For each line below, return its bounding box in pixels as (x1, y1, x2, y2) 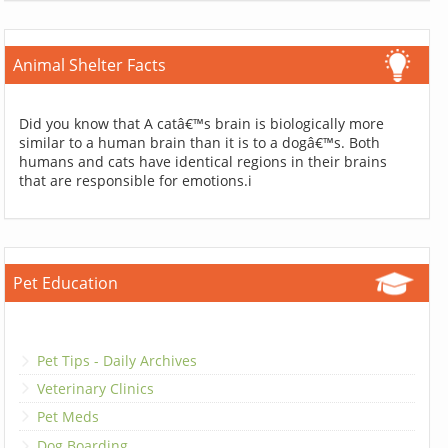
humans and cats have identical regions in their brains (19, 152, 388, 172)
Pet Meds (37, 407, 100, 427)
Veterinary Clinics (37, 378, 155, 398)
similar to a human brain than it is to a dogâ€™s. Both (19, 133, 381, 153)
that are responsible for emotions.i (19, 171, 253, 191)
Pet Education (13, 272, 119, 295)
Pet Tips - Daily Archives (37, 350, 198, 370)
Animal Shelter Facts (13, 54, 167, 77)
